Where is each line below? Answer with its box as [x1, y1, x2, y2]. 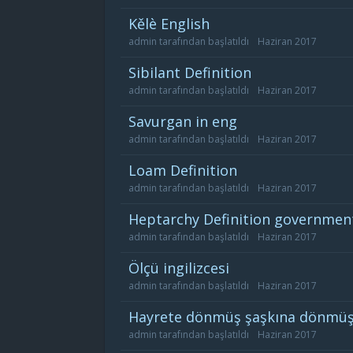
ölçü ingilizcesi [139, 258, 229, 277]
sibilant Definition [136, 63, 251, 82]
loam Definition [136, 161, 237, 180]
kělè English [137, 14, 210, 33]
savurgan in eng [136, 112, 237, 131]
